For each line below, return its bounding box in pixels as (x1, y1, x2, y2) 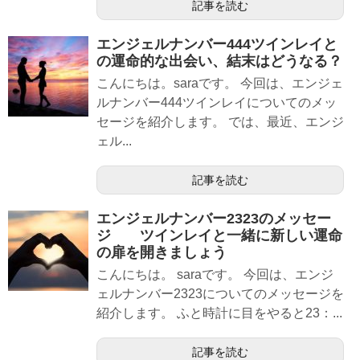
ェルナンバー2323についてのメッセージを (96, 287, 344, 301)
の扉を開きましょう (96, 244, 227, 260)
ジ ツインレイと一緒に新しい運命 (96, 227, 342, 243)
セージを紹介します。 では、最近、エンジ (96, 115, 344, 129)
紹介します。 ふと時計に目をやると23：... (96, 306, 342, 320)
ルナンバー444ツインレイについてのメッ (96, 96, 337, 109)
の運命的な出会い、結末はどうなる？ (96, 53, 342, 69)
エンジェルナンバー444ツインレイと (96, 36, 337, 52)
